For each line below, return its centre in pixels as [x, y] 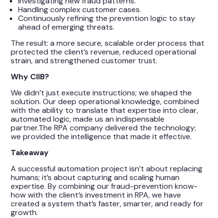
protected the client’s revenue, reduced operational [104, 52]
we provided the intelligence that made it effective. [101, 136]
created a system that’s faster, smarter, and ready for [107, 203]
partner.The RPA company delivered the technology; [104, 127]
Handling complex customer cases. [80, 9]
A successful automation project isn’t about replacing [107, 168]
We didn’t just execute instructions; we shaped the [101, 92]
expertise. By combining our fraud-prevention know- [104, 186]
